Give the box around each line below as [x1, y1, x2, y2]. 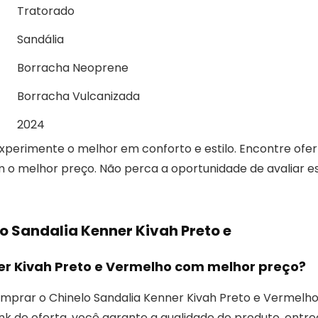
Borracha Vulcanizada [17, 87, 140, 104]
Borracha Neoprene [17, 59, 128, 76]
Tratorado [17, 2, 75, 19]
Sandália [17, 31, 64, 48]
